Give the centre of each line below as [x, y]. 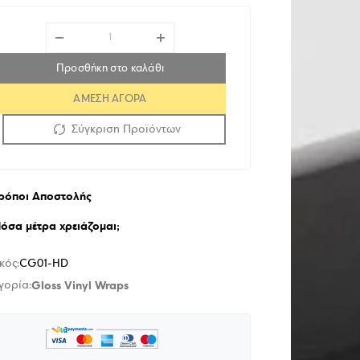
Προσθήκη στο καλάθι [110, 68]
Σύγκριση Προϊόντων [126, 129]
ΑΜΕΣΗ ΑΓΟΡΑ [110, 99]
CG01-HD [44, 264]
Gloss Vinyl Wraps [80, 286]
